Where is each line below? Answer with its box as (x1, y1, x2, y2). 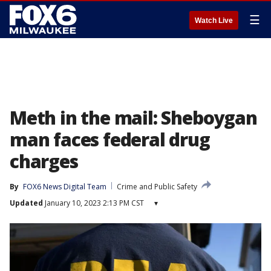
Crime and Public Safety (117, 181, 197, 192)
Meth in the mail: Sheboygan (10, 105, 257, 130)
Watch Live (195, 16, 233, 25)
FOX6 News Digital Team (23, 181, 106, 192)
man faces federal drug (10, 127, 210, 152)
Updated (10, 198, 43, 208)
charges (10, 149, 78, 174)
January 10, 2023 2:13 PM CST (43, 198, 144, 208)
